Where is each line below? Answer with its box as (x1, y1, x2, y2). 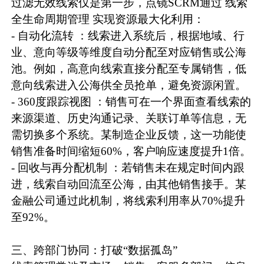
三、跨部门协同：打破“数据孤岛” (11, 244, 178, 257)
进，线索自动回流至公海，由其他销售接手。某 (11, 178, 247, 191)
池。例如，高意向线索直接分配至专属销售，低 (11, 62, 247, 75)
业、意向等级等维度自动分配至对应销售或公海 (11, 46, 247, 59)
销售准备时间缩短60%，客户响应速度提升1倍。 (11, 145, 252, 158)
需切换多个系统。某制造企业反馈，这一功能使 (11, 128, 247, 141)
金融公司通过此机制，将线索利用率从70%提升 (11, 194, 246, 207)
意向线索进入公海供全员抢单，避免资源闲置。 (11, 79, 247, 92)
